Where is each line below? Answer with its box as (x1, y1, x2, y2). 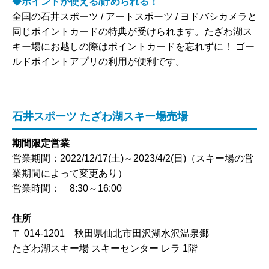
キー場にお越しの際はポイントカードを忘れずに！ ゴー (12, 41, 255, 52)
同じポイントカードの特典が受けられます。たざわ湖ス (12, 26, 252, 37)
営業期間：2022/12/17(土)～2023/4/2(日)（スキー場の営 (12, 153, 253, 163)
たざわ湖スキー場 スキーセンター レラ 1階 (12, 243, 198, 253)
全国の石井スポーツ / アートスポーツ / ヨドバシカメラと (12, 11, 257, 22)
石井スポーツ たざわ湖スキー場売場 (12, 110, 188, 122)
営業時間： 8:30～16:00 (12, 183, 122, 193)
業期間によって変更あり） (12, 168, 127, 178)
